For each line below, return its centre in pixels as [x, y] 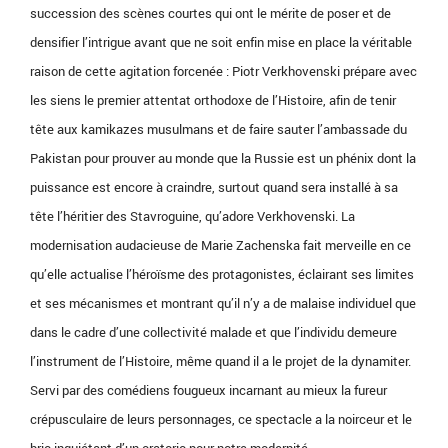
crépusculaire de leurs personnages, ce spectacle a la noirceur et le [221, 419]
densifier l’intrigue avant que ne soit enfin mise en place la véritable [221, 42]
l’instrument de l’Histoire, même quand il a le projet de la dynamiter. [220, 361]
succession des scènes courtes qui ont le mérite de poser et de [210, 13]
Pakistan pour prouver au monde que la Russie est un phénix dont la [223, 158]
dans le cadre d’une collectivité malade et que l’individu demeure [213, 332]
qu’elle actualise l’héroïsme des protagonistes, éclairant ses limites [222, 274]
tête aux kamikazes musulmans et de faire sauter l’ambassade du [218, 129]
